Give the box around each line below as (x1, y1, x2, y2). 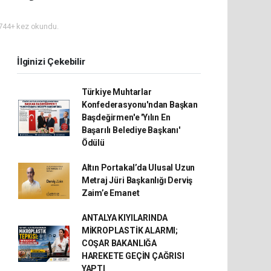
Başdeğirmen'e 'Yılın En (81, 113, 171, 122)
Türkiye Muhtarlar (81, 87, 152, 97)
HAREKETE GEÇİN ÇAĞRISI (81, 251, 184, 261)
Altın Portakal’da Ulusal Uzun (81, 163, 195, 172)
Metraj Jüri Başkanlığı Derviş (81, 175, 193, 185)
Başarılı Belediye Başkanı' (81, 125, 180, 135)
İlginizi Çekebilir (17, 56, 85, 67)
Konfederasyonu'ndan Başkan (81, 100, 198, 109)
